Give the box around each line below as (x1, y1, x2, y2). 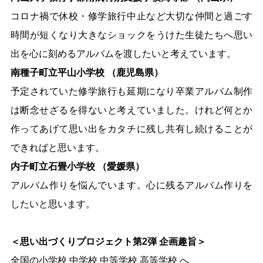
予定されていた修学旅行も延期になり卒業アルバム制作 (10, 86, 253, 97)
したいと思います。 (10, 199, 95, 210)
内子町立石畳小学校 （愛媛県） (10, 161, 144, 172)
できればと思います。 (10, 143, 104, 153)
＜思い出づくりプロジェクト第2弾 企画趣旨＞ (10, 237, 206, 247)
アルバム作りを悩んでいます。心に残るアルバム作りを (10, 180, 253, 191)
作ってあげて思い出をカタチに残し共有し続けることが (10, 124, 253, 134)
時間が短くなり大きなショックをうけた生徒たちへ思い (10, 30, 253, 41)
